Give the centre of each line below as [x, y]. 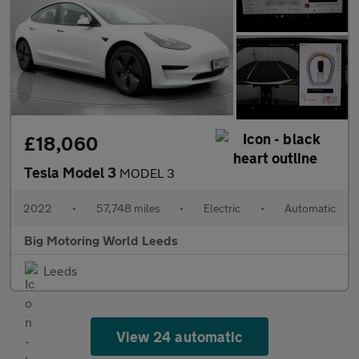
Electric [222, 208]
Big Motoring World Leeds [101, 240]
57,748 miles [128, 208]
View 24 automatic [179, 336]
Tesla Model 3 [72, 172]
